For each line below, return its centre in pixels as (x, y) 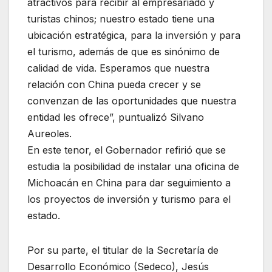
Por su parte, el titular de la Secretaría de (123, 250)
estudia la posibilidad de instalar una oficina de (133, 166)
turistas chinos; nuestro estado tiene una (121, 19)
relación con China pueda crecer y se (114, 84)
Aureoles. (49, 133)
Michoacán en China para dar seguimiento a (129, 182)
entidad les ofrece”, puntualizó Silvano (116, 117)
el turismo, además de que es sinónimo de (124, 51)
